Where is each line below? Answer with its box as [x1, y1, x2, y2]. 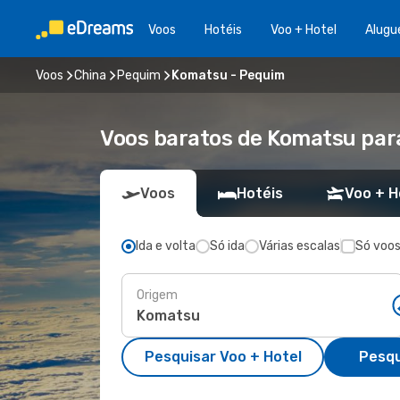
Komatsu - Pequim [171, 67, 285, 83]
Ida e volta [136, 238, 196, 254]
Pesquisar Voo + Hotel [144, 348, 302, 365]
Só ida [210, 238, 245, 254]
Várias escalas [259, 238, 340, 254]
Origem [137, 287, 178, 303]
